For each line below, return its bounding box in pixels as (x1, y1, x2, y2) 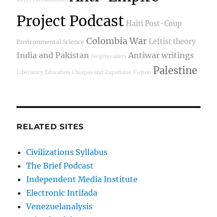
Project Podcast (16, 12, 124, 31)
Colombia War (86, 35, 147, 47)
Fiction (133, 69, 152, 76)
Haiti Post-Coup (126, 19, 182, 29)
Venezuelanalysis (26, 201, 93, 212)
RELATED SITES (16, 122, 84, 132)
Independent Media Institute (26, 174, 138, 185)
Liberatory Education (16, 69, 71, 76)
